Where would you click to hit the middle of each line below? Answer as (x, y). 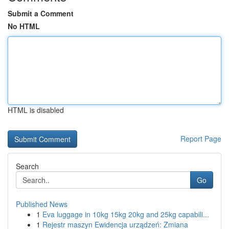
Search (27, 166)
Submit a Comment (41, 13)
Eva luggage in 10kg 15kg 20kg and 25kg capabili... (126, 214)
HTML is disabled (36, 110)
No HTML (24, 26)
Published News (42, 204)
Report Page (201, 139)
